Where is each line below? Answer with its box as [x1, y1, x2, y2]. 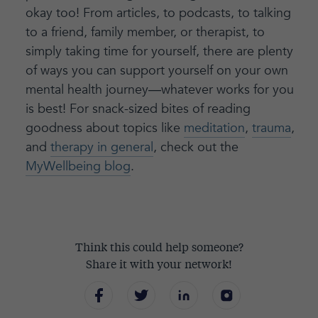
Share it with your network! [86, 259, 232, 271]
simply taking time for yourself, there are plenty [25, 42, 293, 60]
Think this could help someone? [75, 242, 243, 254]
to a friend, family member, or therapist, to [25, 23, 265, 41]
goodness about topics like [25, 119, 184, 137]
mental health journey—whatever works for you [25, 80, 294, 99]
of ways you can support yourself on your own [25, 61, 288, 79]
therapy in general [50, 138, 153, 156]
